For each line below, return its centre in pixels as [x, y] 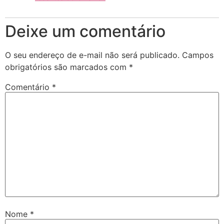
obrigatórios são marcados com [67, 67]
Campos [198, 55]
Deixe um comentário [85, 31]
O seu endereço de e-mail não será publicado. [92, 55]
